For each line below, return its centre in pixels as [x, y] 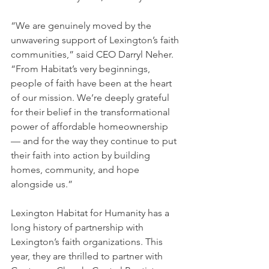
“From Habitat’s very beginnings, [82, 69]
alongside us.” [42, 184]
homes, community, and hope [76, 170]
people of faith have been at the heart [92, 83]
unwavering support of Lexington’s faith [96, 40]
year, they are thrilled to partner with [88, 256]
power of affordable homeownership [91, 127]
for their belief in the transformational [92, 112]
